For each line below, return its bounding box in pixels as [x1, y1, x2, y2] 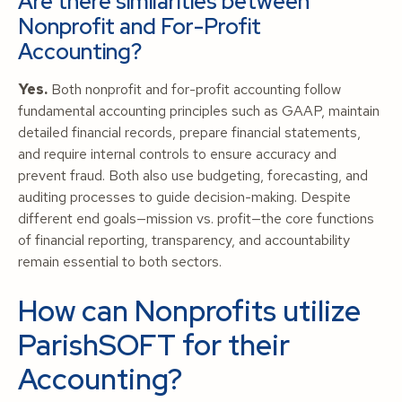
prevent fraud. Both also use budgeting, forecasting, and [18, 166, 368, 185]
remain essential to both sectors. [18, 252, 222, 271]
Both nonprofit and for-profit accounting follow [48, 80, 341, 99]
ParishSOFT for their [18, 326, 290, 364]
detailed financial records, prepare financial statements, [18, 123, 361, 142]
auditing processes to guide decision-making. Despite [18, 188, 351, 206]
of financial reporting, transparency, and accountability [18, 231, 350, 249]
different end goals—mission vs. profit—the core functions [18, 209, 374, 228]
